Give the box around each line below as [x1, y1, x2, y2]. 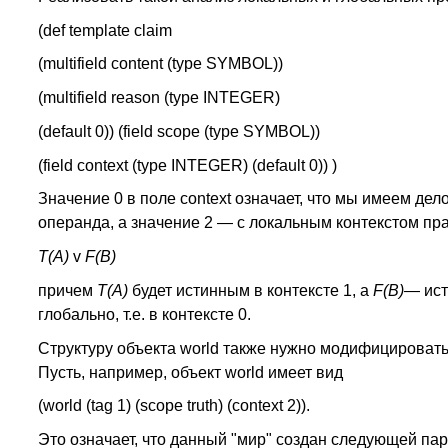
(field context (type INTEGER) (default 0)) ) [37, 156, 337, 174]
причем [37, 281, 97, 299]
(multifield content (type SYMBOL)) [37, 55, 283, 73]
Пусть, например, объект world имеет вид [37, 363, 343, 381]
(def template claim [37, 21, 172, 39]
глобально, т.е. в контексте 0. [37, 305, 251, 323]
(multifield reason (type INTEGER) [37, 89, 280, 106]
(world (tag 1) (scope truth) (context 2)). [37, 397, 310, 415]
